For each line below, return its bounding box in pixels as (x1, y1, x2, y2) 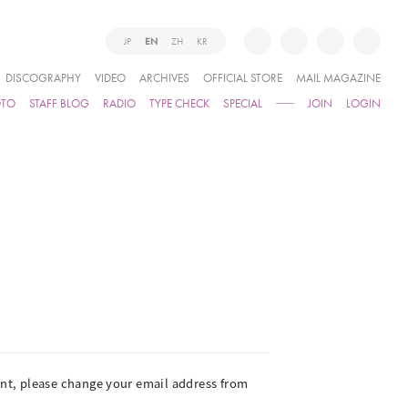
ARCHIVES (139, 70, 189, 86)
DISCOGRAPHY (5, 70, 81, 86)
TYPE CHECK (149, 96, 209, 111)
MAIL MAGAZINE (296, 70, 381, 86)
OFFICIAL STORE (203, 70, 282, 86)
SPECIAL (223, 96, 262, 111)
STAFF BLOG (29, 96, 89, 111)
